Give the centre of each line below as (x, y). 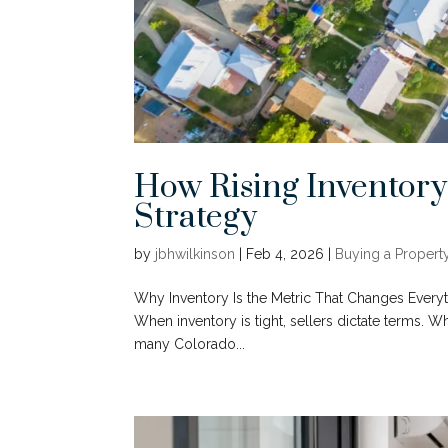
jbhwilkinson (195, 254)
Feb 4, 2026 (285, 254)
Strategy (196, 218)
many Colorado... (190, 344)
